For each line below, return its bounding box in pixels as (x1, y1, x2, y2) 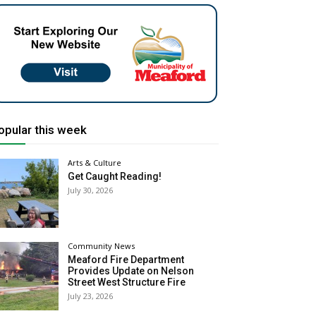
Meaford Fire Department (68, 253, 185, 265)
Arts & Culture (68, 157, 122, 169)
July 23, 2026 (68, 290, 114, 301)
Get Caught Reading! (68, 171, 162, 183)
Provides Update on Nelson (68, 265, 195, 276)
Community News (68, 240, 135, 251)
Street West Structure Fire (68, 276, 186, 288)
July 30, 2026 (68, 185, 114, 196)
